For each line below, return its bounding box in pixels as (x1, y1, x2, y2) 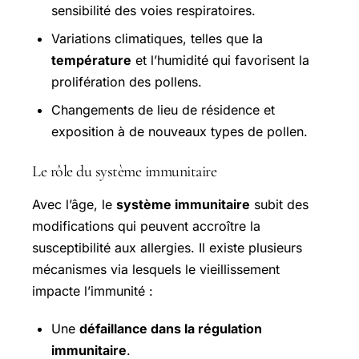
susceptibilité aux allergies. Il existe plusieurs (32, 240, 302, 256)
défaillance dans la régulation (79, 320, 262, 337)
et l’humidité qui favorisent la (131, 52, 309, 69)
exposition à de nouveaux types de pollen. (51, 123, 308, 140)
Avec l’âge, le (32, 196, 116, 213)
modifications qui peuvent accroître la (32, 218, 260, 235)
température (51, 52, 131, 69)
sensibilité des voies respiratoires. (51, 2, 256, 19)
